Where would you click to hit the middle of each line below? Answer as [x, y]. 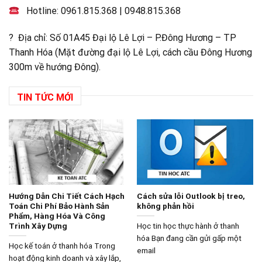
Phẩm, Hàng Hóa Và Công [57, 216]
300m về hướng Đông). [55, 67]
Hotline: [40, 11]
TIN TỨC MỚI [45, 97]
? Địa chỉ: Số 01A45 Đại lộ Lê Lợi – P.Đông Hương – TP [123, 38]
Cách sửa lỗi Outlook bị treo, [191, 196]
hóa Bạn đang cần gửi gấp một [189, 238]
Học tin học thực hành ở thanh [188, 226]
